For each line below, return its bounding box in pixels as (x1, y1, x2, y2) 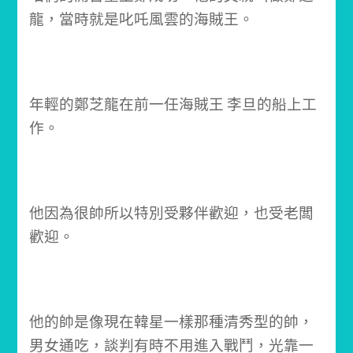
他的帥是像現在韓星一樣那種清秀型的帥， (29, 312, 314, 333)
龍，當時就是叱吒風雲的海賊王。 (29, 9, 255, 30)
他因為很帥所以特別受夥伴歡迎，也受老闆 (29, 203, 314, 224)
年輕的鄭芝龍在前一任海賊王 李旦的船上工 (29, 95, 318, 115)
